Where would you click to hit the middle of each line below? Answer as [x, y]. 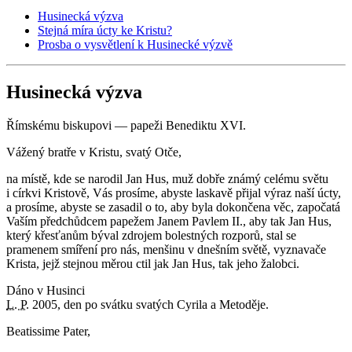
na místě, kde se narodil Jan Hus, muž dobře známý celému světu [167, 178]
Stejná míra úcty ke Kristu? [105, 30]
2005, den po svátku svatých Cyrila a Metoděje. [149, 304]
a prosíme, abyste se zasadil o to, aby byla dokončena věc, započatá [173, 207]
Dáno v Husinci [46, 290]
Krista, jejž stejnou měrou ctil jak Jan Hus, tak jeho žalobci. [153, 263]
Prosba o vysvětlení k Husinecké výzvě [135, 44]
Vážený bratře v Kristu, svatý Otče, [94, 152]
